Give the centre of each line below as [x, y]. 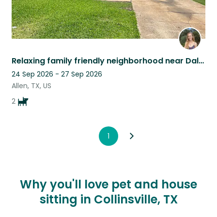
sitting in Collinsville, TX [108, 199]
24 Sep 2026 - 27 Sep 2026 [57, 74]
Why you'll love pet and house [108, 184]
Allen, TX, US [31, 85]
